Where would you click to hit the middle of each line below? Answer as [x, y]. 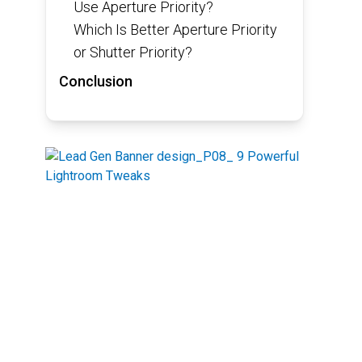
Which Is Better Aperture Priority [175, 29]
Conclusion [95, 81]
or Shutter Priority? [133, 52]
